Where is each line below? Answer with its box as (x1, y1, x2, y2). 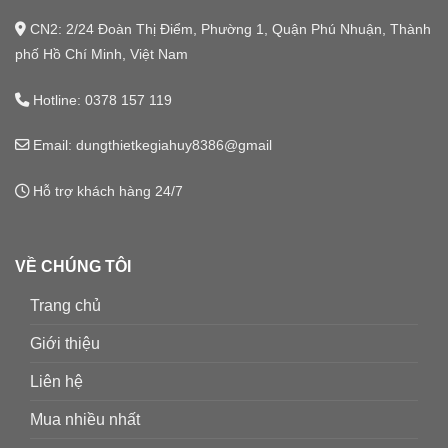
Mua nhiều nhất (30, 410, 140, 428)
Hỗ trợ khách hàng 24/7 (29, 183, 183, 200)
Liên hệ (30, 372, 83, 390)
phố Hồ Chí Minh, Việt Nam (15, 45, 188, 62)
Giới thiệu (30, 334, 100, 352)
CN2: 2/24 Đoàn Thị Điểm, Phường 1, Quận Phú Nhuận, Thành (26, 20, 431, 37)
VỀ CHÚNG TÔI (15, 257, 131, 275)
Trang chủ (30, 296, 101, 314)
